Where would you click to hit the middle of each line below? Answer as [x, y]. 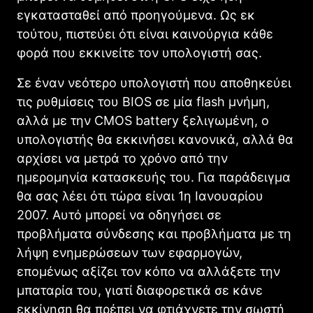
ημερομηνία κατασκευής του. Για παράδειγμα [154, 177]
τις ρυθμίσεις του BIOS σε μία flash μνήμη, [143, 102]
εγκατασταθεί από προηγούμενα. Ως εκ [136, 15]
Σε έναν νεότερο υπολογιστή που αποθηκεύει [154, 83]
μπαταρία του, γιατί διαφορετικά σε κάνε [140, 291]
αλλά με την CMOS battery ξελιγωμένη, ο [143, 121]
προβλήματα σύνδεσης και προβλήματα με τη [154, 234]
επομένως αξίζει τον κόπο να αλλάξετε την [148, 272]
